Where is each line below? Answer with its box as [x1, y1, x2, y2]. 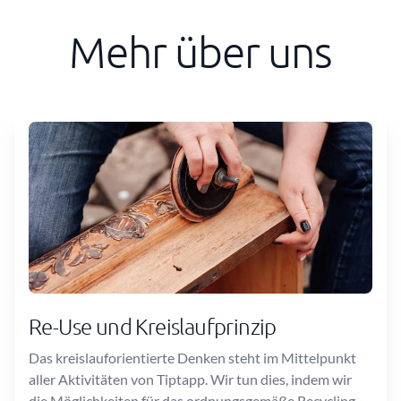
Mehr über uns [69, 26, 332, 77]
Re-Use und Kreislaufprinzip [29, 312, 277, 339]
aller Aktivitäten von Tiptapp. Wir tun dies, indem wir [29, 371, 352, 388]
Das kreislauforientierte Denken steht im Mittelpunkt [29, 349, 356, 366]
